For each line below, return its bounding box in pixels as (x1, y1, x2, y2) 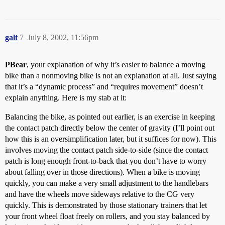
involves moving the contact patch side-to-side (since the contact (5, 146, 208, 154)
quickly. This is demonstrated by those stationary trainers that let (5, 201, 207, 209)
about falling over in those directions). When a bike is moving (5, 168, 200, 176)
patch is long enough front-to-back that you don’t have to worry (5, 157, 206, 165)
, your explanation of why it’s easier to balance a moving (27, 60, 205, 69)
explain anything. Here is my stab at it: (5, 93, 127, 102)
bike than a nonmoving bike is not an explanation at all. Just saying (5, 71, 216, 80)
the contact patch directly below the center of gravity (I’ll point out (5, 124, 214, 132)
